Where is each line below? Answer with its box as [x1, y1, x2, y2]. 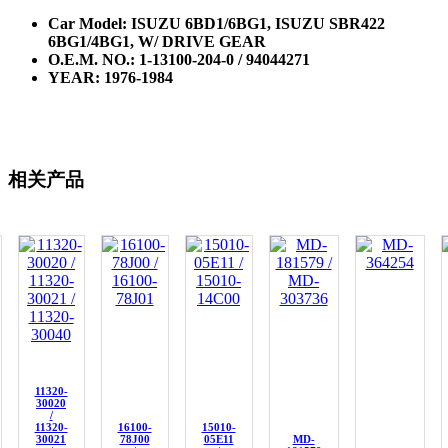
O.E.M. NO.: [48, 50, 139, 68]
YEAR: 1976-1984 [48, 68, 173, 86]
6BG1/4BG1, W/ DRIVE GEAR [48, 32, 266, 50]
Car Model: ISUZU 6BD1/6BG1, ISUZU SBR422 [48, 14, 385, 32]
